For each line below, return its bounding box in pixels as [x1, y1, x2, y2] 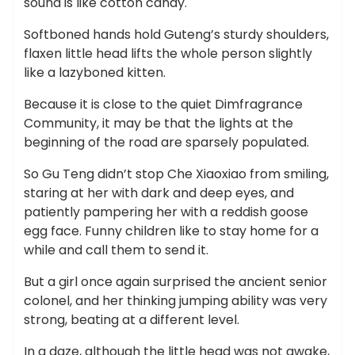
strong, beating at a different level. [24, 311, 239, 329]
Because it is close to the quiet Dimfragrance [24, 95, 303, 113]
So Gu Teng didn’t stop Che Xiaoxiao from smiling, [24, 165, 329, 183]
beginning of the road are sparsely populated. [24, 133, 309, 151]
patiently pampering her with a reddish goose [24, 203, 308, 221]
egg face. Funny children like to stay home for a [24, 222, 319, 240]
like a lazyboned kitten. [24, 63, 166, 82]
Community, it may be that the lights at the [24, 114, 293, 132]
